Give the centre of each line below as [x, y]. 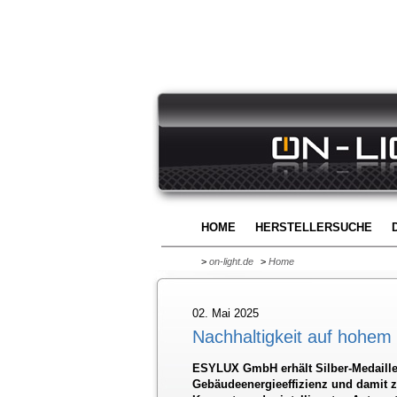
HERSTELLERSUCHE [314, 227]
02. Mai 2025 [226, 313]
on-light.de [231, 261]
